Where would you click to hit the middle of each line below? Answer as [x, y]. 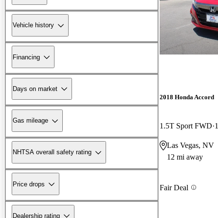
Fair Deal [174, 187]
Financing [26, 57]
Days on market [35, 89]
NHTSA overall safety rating [52, 152]
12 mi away [185, 157]
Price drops [29, 184]
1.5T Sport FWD [186, 126]
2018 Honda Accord [187, 97]
